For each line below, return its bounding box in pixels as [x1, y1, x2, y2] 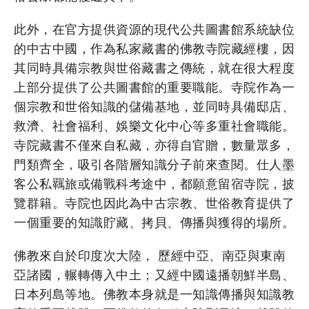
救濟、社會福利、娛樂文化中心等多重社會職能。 [14, 119, 295, 133]
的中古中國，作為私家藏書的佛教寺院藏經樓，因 [14, 41, 295, 56]
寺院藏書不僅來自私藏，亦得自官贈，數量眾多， [14, 138, 295, 152]
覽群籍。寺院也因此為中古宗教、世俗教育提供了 [14, 196, 295, 210]
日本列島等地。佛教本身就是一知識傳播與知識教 [14, 287, 295, 301]
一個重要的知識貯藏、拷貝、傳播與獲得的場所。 [14, 215, 295, 230]
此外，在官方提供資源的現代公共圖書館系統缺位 [14, 22, 295, 37]
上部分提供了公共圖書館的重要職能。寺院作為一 [14, 80, 295, 94]
